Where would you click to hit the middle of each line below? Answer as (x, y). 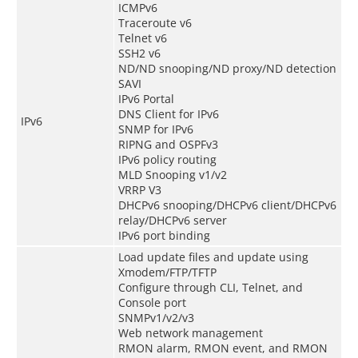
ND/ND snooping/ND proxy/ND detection (227, 68)
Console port (152, 302)
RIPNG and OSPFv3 (168, 144)
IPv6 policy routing (167, 159)
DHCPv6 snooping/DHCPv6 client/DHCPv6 (227, 205)
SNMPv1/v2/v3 (156, 317)
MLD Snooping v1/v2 (172, 174)
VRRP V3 (139, 189)
